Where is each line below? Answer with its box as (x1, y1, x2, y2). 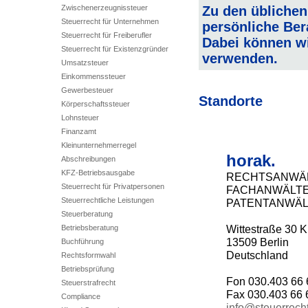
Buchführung (60, 237, 104, 245)
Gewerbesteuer (60, 86, 113, 94)
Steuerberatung (60, 210, 113, 218)
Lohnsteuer (60, 113, 99, 122)
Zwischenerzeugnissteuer (60, 3, 148, 12)
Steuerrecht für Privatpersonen (60, 182, 164, 190)
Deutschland (225, 249, 288, 261)
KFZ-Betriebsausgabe (60, 168, 135, 177)
